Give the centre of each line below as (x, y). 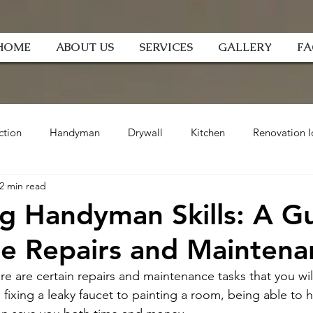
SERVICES (166, 47)
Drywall (145, 132)
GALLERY (245, 47)
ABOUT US (85, 47)
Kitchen (208, 132)
